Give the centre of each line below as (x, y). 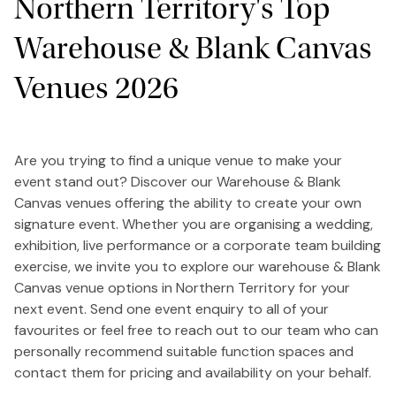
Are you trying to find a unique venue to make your (178, 160)
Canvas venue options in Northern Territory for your (182, 287)
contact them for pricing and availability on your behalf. (193, 372)
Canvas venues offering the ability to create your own (188, 202)
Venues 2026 (96, 88)
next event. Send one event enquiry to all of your (171, 308)
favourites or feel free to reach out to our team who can (196, 330)
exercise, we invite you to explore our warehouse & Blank (198, 266)
